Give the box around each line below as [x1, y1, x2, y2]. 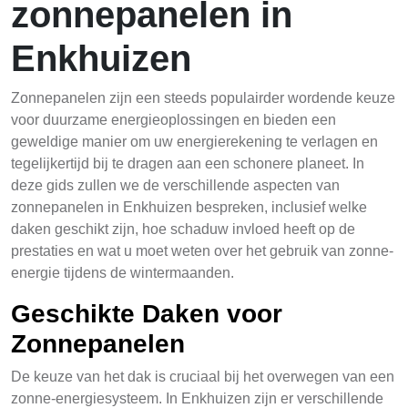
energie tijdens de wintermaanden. [11, 265, 234, 280]
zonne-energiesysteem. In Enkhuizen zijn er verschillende [11, 391, 383, 406]
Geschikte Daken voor [11, 300, 282, 328]
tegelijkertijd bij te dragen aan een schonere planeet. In [11, 156, 364, 171]
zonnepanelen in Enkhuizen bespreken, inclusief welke [11, 199, 367, 215]
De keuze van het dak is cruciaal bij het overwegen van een [11, 369, 394, 384]
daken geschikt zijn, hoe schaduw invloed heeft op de [11, 221, 355, 237]
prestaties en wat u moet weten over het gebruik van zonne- [11, 243, 393, 259]
